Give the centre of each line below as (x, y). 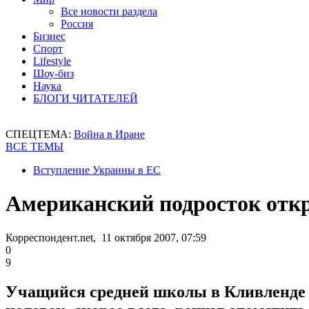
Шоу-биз (53, 73)
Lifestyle (52, 61)
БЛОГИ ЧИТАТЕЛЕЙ (86, 98)
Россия (77, 24)
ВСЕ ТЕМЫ (34, 147)
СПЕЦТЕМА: (40, 134)
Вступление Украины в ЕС (97, 170)
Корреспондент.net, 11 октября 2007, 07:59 (106, 237)
